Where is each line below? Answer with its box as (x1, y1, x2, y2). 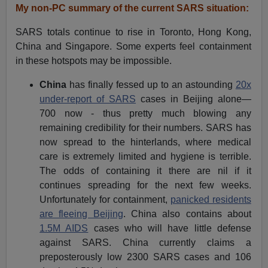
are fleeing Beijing (39, 209, 123, 220)
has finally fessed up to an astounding (66, 80, 236, 90)
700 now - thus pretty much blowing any (39, 108, 251, 119)
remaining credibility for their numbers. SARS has (39, 123, 251, 133)
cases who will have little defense (88, 223, 251, 234)
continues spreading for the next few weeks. (39, 180, 251, 191)
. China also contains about (123, 209, 251, 220)
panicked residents (170, 194, 251, 205)
